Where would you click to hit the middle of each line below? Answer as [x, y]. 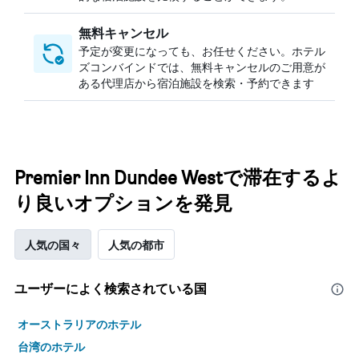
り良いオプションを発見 [123, 203]
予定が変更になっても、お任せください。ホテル [202, 50]
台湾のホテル [51, 346]
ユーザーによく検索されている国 [111, 288]
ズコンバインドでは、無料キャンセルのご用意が [202, 67]
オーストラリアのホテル [79, 324]
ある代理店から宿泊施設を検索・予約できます [196, 83]
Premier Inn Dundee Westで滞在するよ [178, 177]
